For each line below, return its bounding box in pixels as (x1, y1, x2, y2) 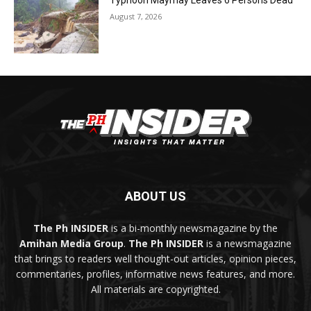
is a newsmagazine (203, 236, 292, 250)
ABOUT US (125, 188, 186, 203)
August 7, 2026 (110, 11, 162, 22)
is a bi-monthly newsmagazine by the (108, 221, 278, 235)
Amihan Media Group (19, 236, 124, 250)
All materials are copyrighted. (90, 282, 221, 296)
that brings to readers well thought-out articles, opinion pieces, (15, 251, 296, 265)
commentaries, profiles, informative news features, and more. (16, 267, 295, 280)
